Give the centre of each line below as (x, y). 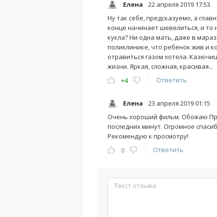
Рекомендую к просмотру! (148, 136)
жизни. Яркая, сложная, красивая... (160, 66)
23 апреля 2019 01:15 (178, 103)
